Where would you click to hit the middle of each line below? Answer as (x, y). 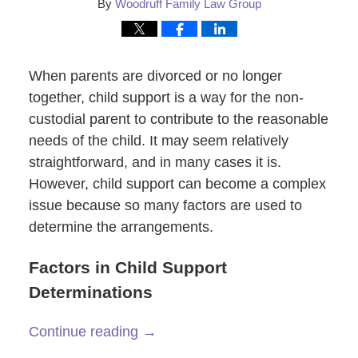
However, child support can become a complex (177, 183)
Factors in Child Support (127, 268)
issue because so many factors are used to (165, 205)
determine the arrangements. (121, 227)
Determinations (90, 292)
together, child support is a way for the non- (166, 97)
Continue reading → (92, 332)
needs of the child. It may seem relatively (158, 140)
